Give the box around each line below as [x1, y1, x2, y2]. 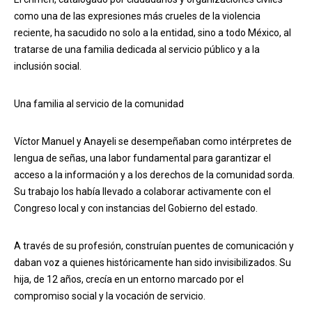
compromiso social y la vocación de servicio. [14, 290, 205, 302]
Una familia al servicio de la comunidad [14, 98, 184, 110]
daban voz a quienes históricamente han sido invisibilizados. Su [14, 257, 291, 269]
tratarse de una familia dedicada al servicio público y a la [14, 44, 260, 56]
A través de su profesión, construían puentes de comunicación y [14, 240, 294, 252]
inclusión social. [14, 61, 81, 72]
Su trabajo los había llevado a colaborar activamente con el [14, 186, 271, 198]
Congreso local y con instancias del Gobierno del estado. [14, 203, 258, 214]
